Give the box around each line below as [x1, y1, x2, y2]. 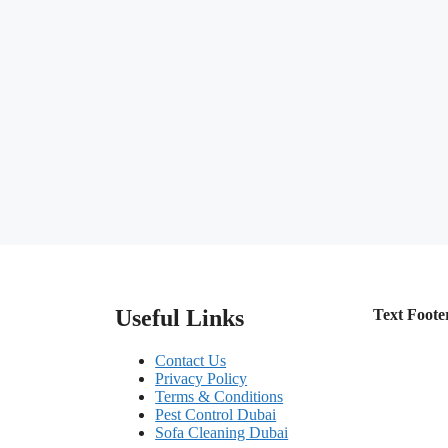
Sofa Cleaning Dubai [155, 423, 289, 441]
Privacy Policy [155, 369, 248, 387]
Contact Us [155, 351, 227, 369]
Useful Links [115, 305, 245, 332]
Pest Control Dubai [155, 405, 277, 423]
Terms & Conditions [155, 387, 284, 405]
